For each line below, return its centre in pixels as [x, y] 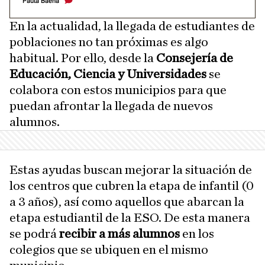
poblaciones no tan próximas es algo [109, 42]
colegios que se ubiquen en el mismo [109, 250]
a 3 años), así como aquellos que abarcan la [127, 202]
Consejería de [195, 58]
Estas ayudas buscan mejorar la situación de [131, 170]
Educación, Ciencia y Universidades [109, 74]
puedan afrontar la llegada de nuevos [111, 106]
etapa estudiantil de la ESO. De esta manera [130, 218]
